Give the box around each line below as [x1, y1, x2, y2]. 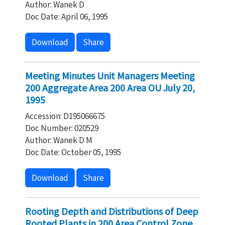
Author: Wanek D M [25, 135, 92, 146]
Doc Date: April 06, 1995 [25, 11, 108, 22]
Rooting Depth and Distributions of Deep [25, 205, 198, 217]
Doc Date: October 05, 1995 [25, 147, 121, 158]
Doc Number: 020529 [25, 123, 98, 134]
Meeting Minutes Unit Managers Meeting [25, 69, 195, 82]
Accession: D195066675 [25, 110, 105, 122]
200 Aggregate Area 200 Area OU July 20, [25, 81, 195, 94]
